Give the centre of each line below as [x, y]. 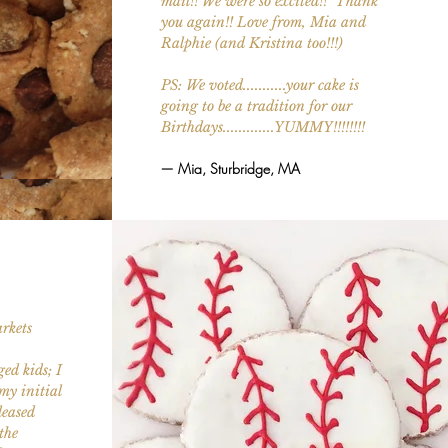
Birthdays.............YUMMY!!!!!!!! [262, 126]
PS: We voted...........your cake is [259, 84]
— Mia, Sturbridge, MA [230, 168]
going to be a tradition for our [256, 105]
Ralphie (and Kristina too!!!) [253, 42]
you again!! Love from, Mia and [263, 21]
